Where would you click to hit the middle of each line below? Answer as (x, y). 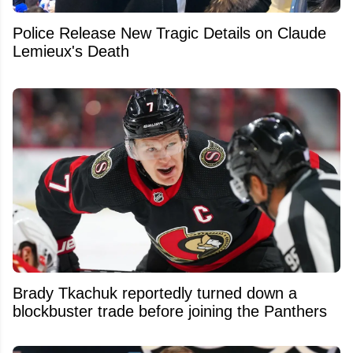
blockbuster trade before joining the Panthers (170, 311)
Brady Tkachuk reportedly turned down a (155, 293)
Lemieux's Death (71, 51)
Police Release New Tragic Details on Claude (169, 33)
